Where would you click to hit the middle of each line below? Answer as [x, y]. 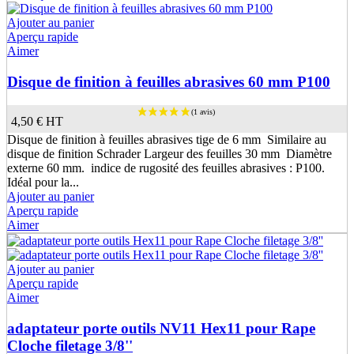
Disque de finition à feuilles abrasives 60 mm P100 [169, 81]
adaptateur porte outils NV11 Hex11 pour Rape [161, 328]
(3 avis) [333, 157]
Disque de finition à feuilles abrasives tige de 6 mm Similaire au [167, 139]
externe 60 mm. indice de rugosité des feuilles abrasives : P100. [168, 168]
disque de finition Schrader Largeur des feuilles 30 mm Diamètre [169, 153]
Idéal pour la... [43, 182]
